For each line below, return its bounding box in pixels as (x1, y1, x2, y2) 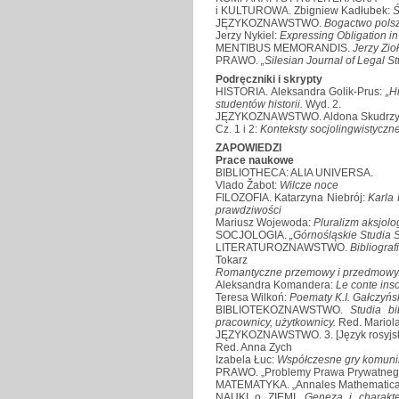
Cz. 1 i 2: (216, 122, 260, 135)
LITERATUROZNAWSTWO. (216, 240, 351, 254)
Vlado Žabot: (216, 178, 280, 191)
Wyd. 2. (305, 97, 341, 110)
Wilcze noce (280, 178, 338, 191)
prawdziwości (216, 203, 281, 216)
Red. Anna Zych (216, 340, 292, 354)
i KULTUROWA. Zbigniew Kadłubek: (216, 4, 393, 17)
